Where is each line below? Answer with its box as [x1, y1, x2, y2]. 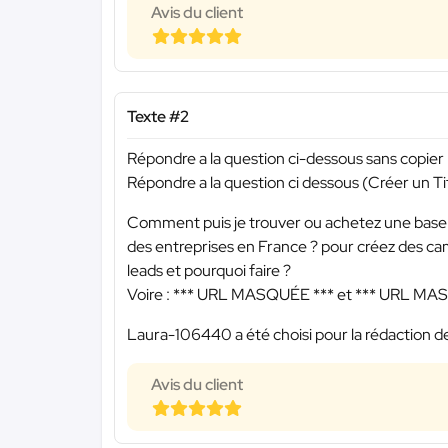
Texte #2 [127, 105, 189, 127]
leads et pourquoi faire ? [127, 260, 291, 282]
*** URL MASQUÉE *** [173, 284, 334, 306]
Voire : [127, 284, 173, 306]
